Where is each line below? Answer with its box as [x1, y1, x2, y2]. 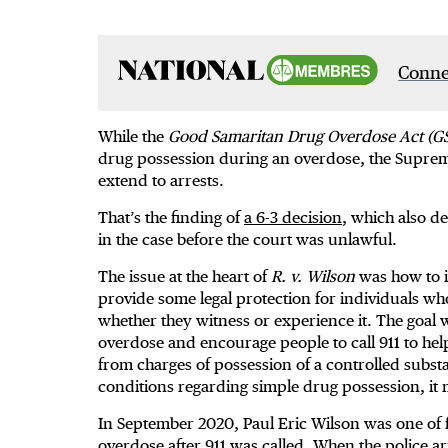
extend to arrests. [98, 171, 224, 191]
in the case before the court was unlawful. [98, 230, 397, 250]
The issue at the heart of [98, 267, 271, 287]
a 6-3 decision [244, 208, 342, 228]
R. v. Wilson [271, 267, 355, 287]
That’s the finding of [98, 208, 244, 228]
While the [98, 127, 168, 147]
